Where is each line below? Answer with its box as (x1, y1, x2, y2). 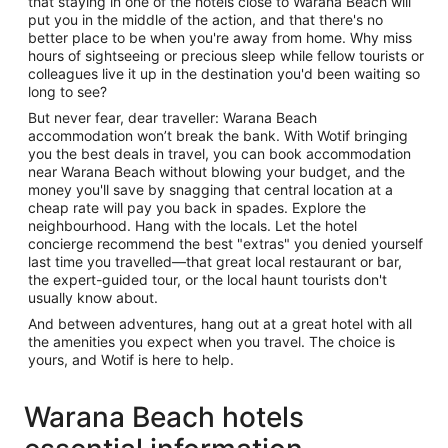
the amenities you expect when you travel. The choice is (28, 333, 395, 350)
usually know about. (28, 289, 158, 306)
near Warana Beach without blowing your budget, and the (28, 163, 405, 180)
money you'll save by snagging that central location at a (28, 181, 393, 198)
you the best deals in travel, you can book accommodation (28, 145, 411, 162)
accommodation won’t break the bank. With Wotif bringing (28, 127, 408, 144)
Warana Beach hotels (24, 400, 304, 434)
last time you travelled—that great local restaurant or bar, (28, 253, 402, 270)
